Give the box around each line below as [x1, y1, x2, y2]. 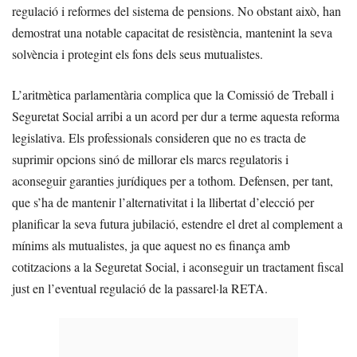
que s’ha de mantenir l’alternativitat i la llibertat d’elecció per [12, 193, 314, 210]
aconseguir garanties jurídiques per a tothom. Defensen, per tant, [12, 171, 333, 189]
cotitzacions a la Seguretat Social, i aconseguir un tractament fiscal [12, 257, 343, 275]
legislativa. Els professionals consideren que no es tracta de [12, 128, 306, 146]
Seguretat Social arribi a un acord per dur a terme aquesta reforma [12, 107, 339, 124]
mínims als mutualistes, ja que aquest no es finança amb [12, 236, 290, 253]
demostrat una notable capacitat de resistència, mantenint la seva [12, 23, 332, 41]
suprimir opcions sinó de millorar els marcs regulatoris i [12, 150, 288, 167]
